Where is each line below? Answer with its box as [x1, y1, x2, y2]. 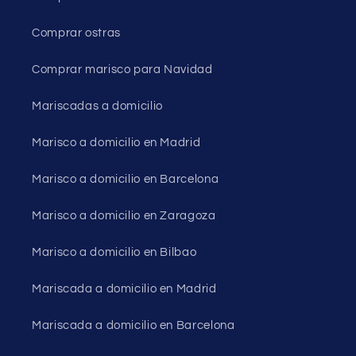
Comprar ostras [32, 26, 121, 39]
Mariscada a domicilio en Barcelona [32, 319, 235, 331]
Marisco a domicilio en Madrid [32, 136, 201, 149]
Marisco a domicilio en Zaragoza [32, 209, 216, 222]
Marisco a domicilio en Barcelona [32, 172, 219, 185]
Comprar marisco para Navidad [32, 63, 213, 75]
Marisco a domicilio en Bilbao [32, 246, 197, 258]
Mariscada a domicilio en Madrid [32, 282, 217, 295]
